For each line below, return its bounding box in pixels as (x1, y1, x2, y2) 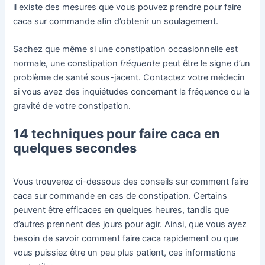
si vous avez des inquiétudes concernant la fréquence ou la (13, 86, 250, 97)
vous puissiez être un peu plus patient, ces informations (13, 247, 237, 258)
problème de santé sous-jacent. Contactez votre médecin (13, 72, 245, 83)
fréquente (120, 57, 161, 69)
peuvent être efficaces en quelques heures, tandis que (13, 205, 230, 216)
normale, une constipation (13, 57, 121, 69)
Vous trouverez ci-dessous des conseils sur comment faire (13, 176, 249, 188)
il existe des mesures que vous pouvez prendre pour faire (13, 1, 242, 12)
